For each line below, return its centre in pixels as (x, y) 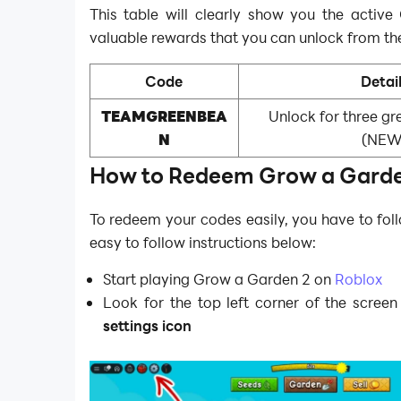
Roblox (359, 279)
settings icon (148, 326)
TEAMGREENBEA (164, 115)
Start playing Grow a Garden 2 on (218, 279)
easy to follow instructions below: (202, 242)
